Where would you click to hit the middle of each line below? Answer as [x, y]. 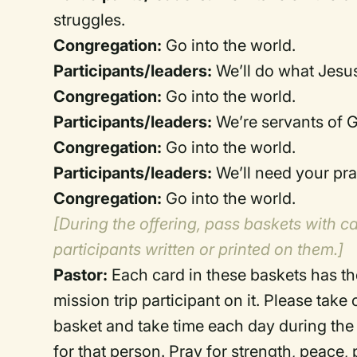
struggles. [90, 20]
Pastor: [81, 275]
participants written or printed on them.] [199, 249]
